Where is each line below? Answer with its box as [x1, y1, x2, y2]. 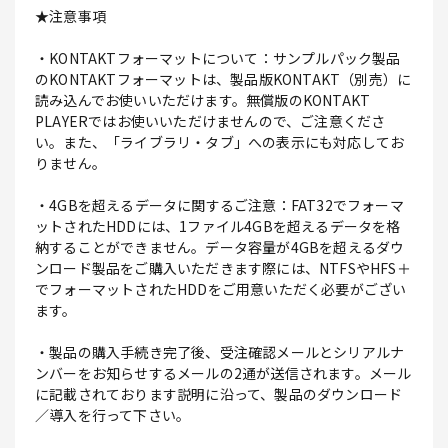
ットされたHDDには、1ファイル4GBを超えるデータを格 [35, 216, 401, 237]
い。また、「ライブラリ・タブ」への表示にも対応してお [35, 132, 405, 153]
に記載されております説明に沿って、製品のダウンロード [35, 384, 403, 405]
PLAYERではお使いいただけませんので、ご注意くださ [35, 111, 386, 132]
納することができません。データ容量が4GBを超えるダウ [35, 237, 405, 258]
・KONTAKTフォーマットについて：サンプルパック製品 [35, 48, 401, 69]
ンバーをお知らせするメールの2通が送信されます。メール [35, 363, 412, 384]
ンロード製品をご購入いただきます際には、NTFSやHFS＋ [35, 258, 411, 279]
